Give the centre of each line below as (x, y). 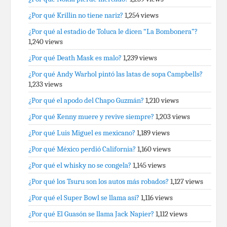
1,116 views (157, 198)
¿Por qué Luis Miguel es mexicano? (82, 133)
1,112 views (172, 214)
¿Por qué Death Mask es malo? (75, 58)
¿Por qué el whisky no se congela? (80, 165)
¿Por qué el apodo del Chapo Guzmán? (86, 100)
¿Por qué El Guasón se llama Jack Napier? (91, 214)
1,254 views (142, 15)
